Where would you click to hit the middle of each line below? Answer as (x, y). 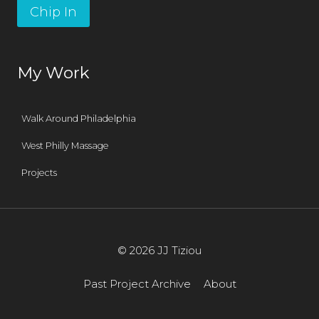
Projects (40, 173)
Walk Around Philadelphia (79, 118)
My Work (53, 73)
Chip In (53, 12)
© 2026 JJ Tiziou (159, 251)
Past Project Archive (137, 283)
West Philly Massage (66, 146)
